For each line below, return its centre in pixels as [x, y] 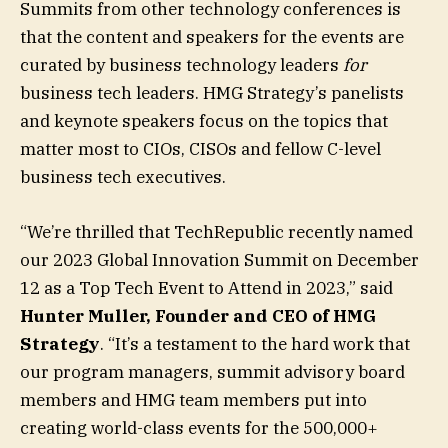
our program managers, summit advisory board [212, 371]
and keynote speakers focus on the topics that [204, 121]
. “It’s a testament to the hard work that [255, 343]
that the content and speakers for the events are [212, 37]
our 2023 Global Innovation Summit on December [219, 259]
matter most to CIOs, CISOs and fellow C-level [200, 149]
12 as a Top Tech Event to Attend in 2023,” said [206, 287]
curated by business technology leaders [181, 65]
